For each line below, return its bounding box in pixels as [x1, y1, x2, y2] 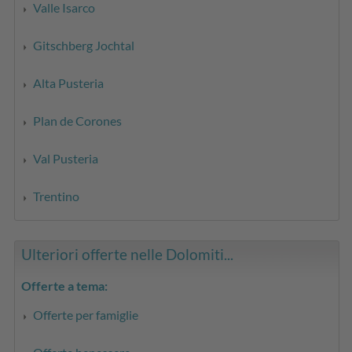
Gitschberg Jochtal [33, 37, 135, 53]
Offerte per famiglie [33, 306, 139, 322]
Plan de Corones [33, 112, 123, 128]
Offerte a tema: [21, 277, 108, 293]
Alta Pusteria [33, 75, 104, 90]
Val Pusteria [33, 150, 99, 166]
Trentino [33, 188, 80, 203]
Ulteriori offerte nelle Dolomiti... [21, 244, 234, 263]
